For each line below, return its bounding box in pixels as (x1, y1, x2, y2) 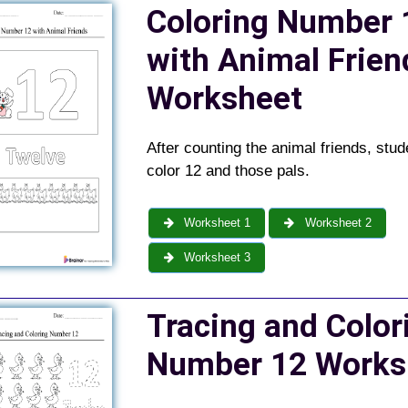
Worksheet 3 (180, 250, 251, 264)
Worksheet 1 (180, 215, 251, 229)
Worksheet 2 (301, 215, 372, 229)
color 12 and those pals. (146, 162, 310, 180)
